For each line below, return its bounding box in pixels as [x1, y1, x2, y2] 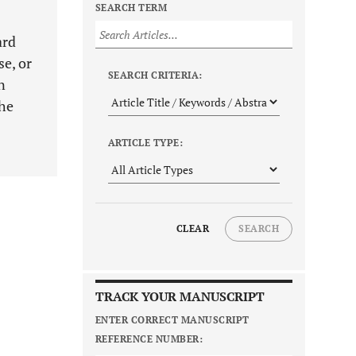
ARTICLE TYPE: [108, 137, 184, 149]
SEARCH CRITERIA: [108, 69, 203, 82]
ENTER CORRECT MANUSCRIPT [95, 314, 250, 327]
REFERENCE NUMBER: [95, 333, 203, 346]
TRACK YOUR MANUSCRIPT [95, 288, 265, 306]
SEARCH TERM [95, 2, 168, 14]
